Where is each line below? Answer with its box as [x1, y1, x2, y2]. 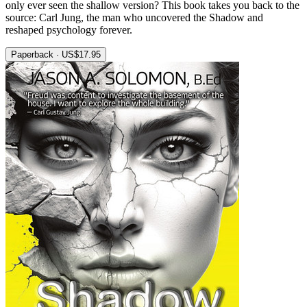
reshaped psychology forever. [5, 24, 132, 36]
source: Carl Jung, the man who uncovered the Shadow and [5, 12, 263, 24]
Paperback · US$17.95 [11, 49, 101, 60]
